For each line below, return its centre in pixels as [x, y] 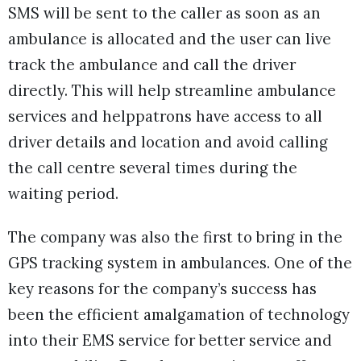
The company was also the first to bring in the [175, 237]
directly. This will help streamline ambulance [172, 90]
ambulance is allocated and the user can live [170, 39]
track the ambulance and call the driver [152, 64]
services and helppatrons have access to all [165, 116]
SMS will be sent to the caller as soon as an [164, 13]
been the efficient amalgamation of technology [179, 315]
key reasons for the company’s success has [162, 289]
